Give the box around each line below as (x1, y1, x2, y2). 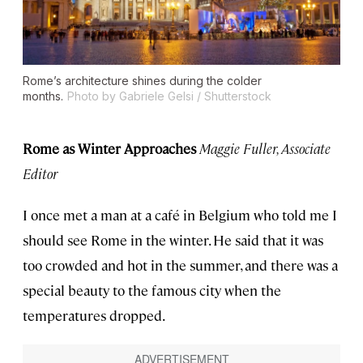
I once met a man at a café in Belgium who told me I (23, 205, 337, 224)
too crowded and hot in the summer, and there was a (23, 255, 338, 274)
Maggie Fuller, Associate (199, 139, 331, 157)
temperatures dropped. (23, 305, 165, 324)
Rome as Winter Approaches (23, 139, 196, 157)
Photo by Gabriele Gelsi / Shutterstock (67, 88, 271, 103)
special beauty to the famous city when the (23, 280, 281, 299)
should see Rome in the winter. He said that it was (23, 230, 323, 249)
